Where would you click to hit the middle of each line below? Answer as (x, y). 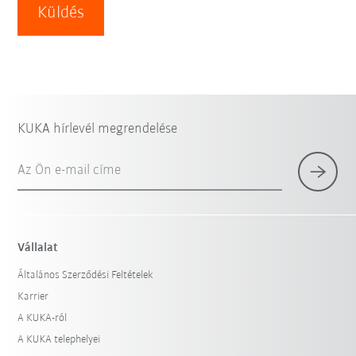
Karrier (33, 297)
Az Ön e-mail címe (70, 170)
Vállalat (38, 248)
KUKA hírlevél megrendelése (98, 129)
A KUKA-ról (43, 318)
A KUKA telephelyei (59, 340)
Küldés (61, 13)
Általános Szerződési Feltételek (86, 275)
